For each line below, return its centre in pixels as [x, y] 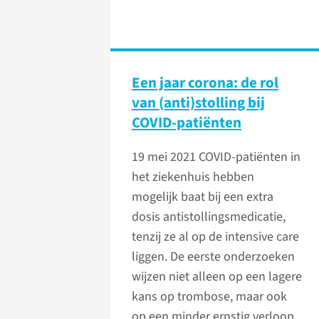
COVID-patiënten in [250, 157]
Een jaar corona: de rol [205, 83]
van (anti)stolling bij [198, 103]
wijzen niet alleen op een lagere [217, 277]
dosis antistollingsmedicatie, [209, 217]
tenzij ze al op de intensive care [215, 237]
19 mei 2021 [165, 157]
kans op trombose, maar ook [209, 297]
